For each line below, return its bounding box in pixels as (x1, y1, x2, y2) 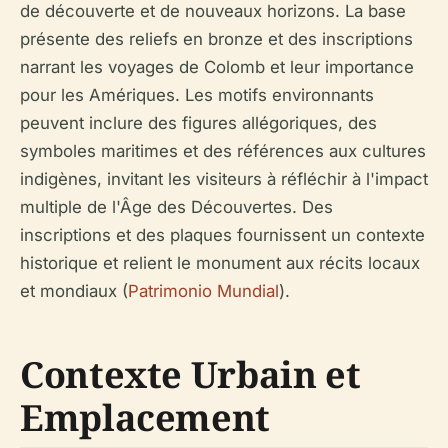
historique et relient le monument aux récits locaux (20, 253, 420, 273)
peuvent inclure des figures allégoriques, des (20, 113, 377, 133)
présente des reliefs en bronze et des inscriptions (20, 29, 413, 49)
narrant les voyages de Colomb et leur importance (20, 57, 414, 77)
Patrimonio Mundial (128, 281, 279, 301)
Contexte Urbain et (20, 350, 361, 399)
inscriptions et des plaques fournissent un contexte (20, 225, 425, 245)
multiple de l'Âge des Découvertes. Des (20, 197, 333, 217)
